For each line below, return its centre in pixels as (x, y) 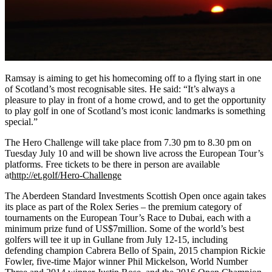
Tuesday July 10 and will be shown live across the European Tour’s (134, 154)
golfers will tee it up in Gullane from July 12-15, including (116, 240)
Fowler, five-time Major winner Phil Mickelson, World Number (126, 262)
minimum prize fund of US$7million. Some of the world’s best (124, 229)
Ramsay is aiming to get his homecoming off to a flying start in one (133, 78)
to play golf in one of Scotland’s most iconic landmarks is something (135, 111)
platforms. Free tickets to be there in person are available (112, 165)
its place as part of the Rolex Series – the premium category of (123, 207)
